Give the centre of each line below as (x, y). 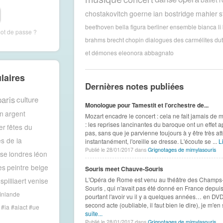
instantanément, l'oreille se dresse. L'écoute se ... (152, 141)
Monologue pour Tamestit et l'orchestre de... (147, 105)
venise (38, 180)
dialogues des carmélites (179, 39)
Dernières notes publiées (134, 86)
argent (15, 113)
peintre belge (27, 167)
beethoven (99, 26)
